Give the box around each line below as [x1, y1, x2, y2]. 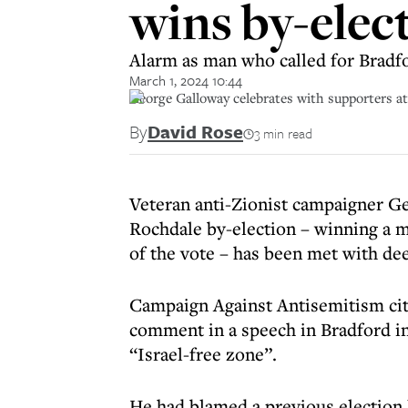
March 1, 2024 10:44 [129, 70, 242, 90]
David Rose [148, 118, 243, 145]
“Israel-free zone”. [129, 342, 277, 366]
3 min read [254, 123, 312, 143]
